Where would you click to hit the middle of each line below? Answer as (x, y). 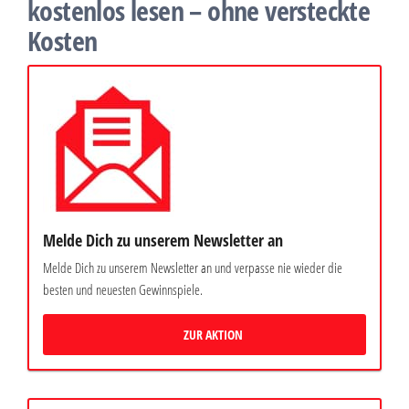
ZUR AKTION (213, 335)
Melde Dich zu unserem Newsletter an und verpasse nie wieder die (193, 268)
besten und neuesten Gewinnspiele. (123, 290)
